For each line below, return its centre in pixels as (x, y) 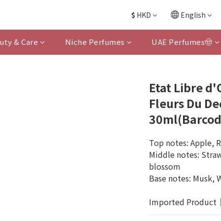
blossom (165, 166)
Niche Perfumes (95, 42)
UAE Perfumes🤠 (182, 42)
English (193, 15)
